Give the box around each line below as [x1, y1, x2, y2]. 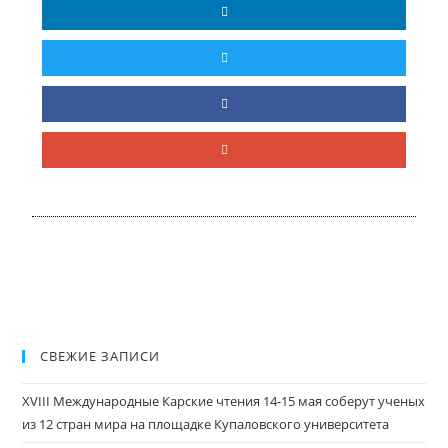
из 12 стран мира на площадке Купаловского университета [22, 415, 390, 434]
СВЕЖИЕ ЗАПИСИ [40, 347, 161, 366]
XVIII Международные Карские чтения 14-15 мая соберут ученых [22, 392, 426, 411]
